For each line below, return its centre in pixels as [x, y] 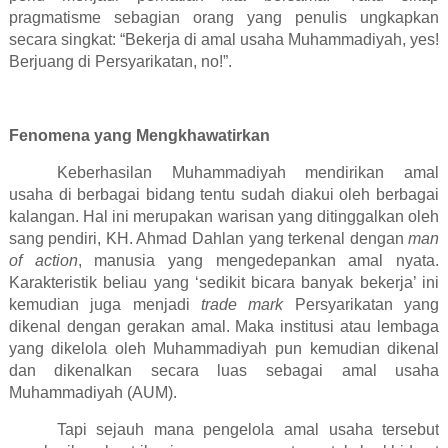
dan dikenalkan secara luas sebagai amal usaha [224, 371]
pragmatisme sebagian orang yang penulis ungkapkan [224, 18]
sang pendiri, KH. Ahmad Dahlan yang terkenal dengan [208, 239]
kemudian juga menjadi [104, 305]
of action [43, 261]
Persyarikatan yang [361, 305]
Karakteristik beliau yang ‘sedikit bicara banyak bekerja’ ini [224, 283]
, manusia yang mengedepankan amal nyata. [258, 261]
